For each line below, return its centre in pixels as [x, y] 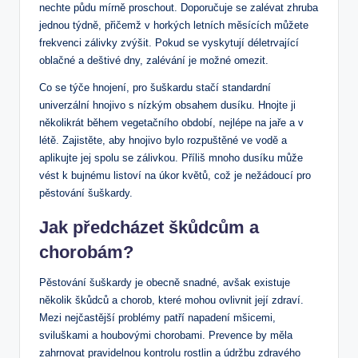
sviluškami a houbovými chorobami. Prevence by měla [166, 336]
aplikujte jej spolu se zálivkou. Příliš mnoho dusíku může [171, 158]
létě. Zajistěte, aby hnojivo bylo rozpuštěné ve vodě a [163, 141]
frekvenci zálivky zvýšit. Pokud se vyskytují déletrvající [169, 43]
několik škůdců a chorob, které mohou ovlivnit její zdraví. [171, 300]
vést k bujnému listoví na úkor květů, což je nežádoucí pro [175, 176]
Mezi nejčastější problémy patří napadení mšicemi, [157, 318]
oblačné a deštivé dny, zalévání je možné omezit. [154, 61]
